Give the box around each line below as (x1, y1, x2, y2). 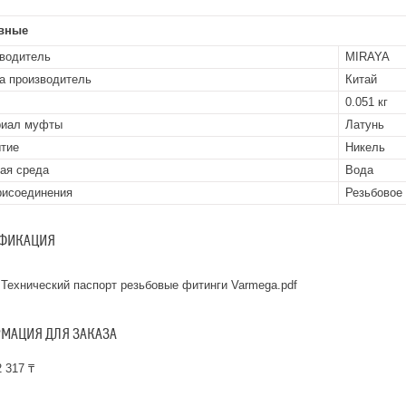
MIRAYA (345, 50, 390, 63)
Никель (345, 140, 385, 154)
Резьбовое (345, 186, 402, 199)
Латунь (345, 118, 384, 131)
